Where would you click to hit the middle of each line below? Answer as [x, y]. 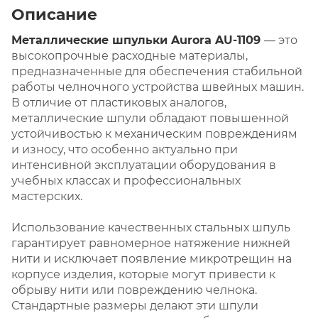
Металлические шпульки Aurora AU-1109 [138, 40]
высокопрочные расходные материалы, [130, 55]
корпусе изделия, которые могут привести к [143, 274]
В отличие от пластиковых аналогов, [119, 102]
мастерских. [47, 196]
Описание [54, 14]
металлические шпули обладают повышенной [150, 118]
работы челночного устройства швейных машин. [158, 87]
